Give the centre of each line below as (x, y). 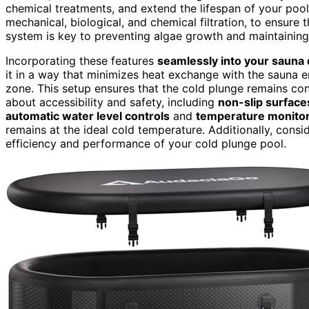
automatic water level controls (88, 116)
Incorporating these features (81, 60)
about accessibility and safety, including (112, 102)
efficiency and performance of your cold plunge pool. (146, 143)
